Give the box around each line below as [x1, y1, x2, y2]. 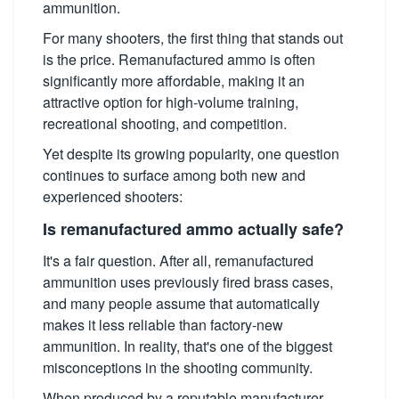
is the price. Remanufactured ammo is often [43, 49, 315, 69]
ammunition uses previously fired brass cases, [43, 272, 333, 292]
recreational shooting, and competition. [43, 113, 287, 134]
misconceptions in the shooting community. [43, 357, 313, 378]
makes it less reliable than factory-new [43, 314, 283, 335]
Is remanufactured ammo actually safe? [43, 217, 344, 240]
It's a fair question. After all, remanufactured [43, 250, 313, 271]
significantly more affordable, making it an [43, 70, 305, 91]
